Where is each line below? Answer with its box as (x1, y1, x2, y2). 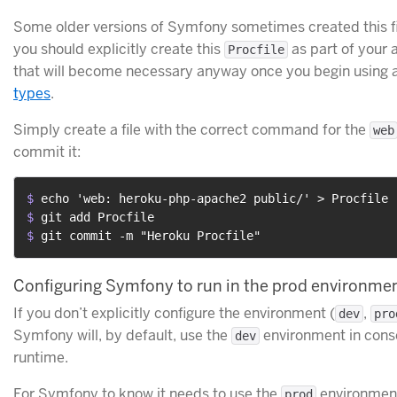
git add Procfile (41, 209, 154, 224)
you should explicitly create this (13, 39, 224, 58)
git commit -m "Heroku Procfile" (41, 228, 261, 243)
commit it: (13, 142, 81, 161)
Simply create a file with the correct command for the (13, 120, 370, 139)
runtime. (13, 348, 68, 368)
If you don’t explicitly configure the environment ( (13, 304, 335, 323)
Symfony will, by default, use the (13, 326, 231, 346)
